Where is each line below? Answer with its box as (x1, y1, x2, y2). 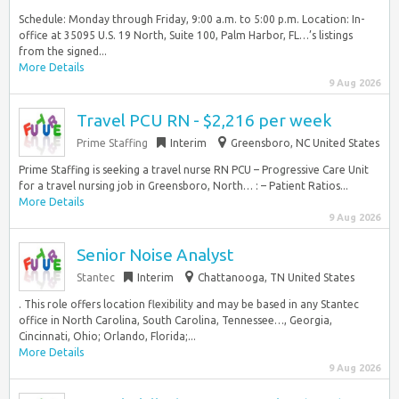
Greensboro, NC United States (231, 137, 379, 149)
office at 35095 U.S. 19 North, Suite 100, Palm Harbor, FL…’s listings (19, 29, 353, 41)
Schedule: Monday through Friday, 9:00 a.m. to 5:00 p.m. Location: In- (19, 13, 364, 25)
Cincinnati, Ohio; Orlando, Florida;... (19, 330, 196, 342)
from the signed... (19, 45, 107, 57)
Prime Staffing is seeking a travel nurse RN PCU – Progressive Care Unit (19, 164, 369, 175)
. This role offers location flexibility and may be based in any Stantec (19, 298, 359, 310)
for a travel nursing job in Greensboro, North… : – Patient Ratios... (19, 180, 348, 191)
